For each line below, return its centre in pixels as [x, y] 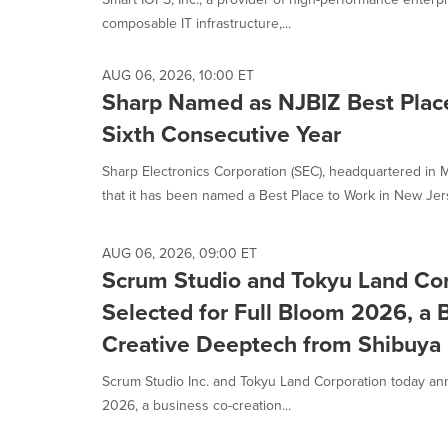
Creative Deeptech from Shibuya [271, 344]
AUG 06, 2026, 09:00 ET [179, 253]
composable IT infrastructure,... [196, 23]
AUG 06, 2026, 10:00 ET [178, 75]
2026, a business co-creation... [196, 405]
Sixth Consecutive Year [221, 134]
